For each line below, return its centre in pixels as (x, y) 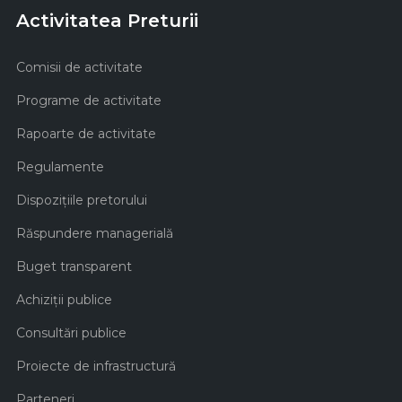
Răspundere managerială (95, 234)
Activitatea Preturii (107, 21)
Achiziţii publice (64, 300)
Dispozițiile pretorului (82, 201)
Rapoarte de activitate (86, 134)
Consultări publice (71, 333)
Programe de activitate (89, 101)
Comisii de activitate (79, 68)
